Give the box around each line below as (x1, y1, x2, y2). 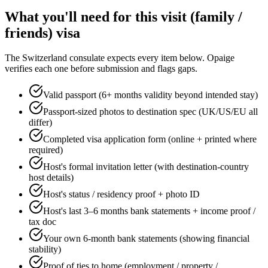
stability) (29, 244, 61, 255)
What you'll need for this (5, 8, 161, 25)
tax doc (29, 217, 56, 227)
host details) (29, 172, 74, 183)
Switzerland (22, 53, 67, 63)
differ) (29, 117, 52, 128)
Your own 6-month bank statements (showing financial (43, 233, 249, 244)
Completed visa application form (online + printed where (43, 134, 257, 145)
